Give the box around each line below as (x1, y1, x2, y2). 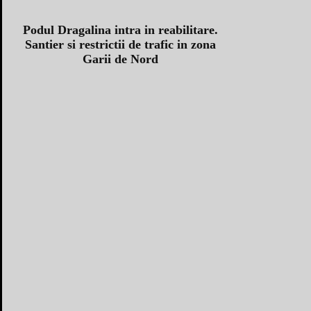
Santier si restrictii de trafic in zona (24, 37, 216, 52)
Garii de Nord (82, 52, 158, 67)
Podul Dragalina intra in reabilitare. (22, 23, 218, 37)
